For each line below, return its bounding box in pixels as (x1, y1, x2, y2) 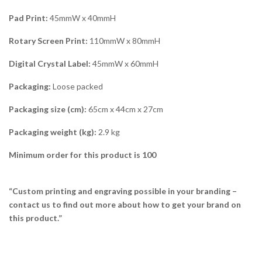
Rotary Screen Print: (9, 36, 88, 46)
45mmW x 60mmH (91, 58, 158, 69)
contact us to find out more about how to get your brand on (9, 199, 241, 210)
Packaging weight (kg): (9, 127, 96, 137)
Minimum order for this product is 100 (9, 150, 156, 160)
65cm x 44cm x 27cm (87, 104, 163, 115)
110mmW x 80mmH (88, 36, 160, 46)
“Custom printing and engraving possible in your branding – (9, 186, 237, 196)
